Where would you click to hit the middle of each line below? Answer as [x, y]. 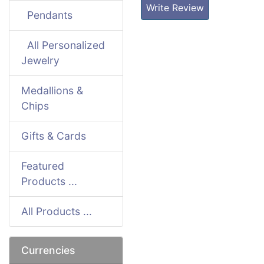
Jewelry [40, 60]
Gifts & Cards [54, 136]
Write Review [175, 7]
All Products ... [57, 211]
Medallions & [52, 90]
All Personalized [63, 45]
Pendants [47, 15]
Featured [43, 166]
